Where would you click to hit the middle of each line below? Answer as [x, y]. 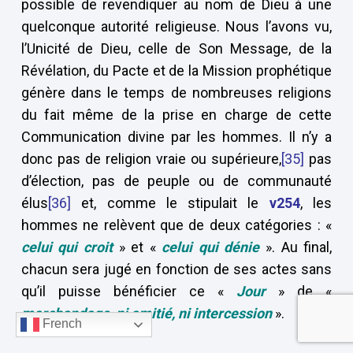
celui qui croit [67, 247]
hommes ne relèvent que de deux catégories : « [176, 225]
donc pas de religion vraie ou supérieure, [151, 159]
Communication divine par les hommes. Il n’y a [176, 137]
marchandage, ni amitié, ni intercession [146, 313]
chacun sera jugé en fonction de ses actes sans [176, 269]
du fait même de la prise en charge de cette [176, 115]
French [61, 324]
